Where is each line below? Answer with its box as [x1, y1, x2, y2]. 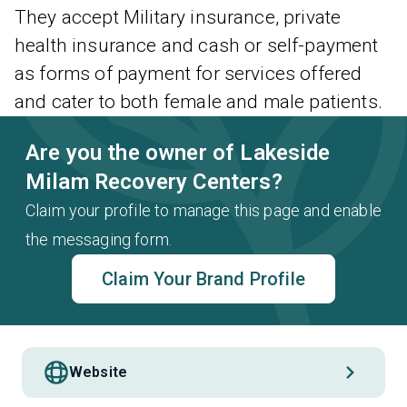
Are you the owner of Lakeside [25, 140, 331, 165]
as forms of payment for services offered [15, 63, 362, 84]
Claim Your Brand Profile [102, 268, 305, 290]
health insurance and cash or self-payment [15, 35, 379, 56]
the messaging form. [25, 230, 173, 249]
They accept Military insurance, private [15, 6, 342, 28]
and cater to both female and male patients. [15, 91, 382, 113]
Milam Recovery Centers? [25, 169, 283, 194]
